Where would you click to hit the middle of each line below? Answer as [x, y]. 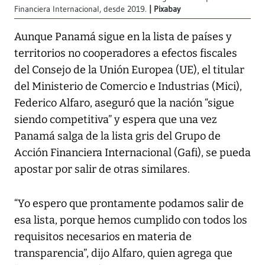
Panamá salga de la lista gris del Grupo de [117, 136]
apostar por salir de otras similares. [102, 169]
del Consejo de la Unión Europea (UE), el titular [129, 70]
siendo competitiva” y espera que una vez [116, 119]
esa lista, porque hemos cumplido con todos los [131, 220]
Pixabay [167, 9]
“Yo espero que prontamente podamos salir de [129, 203]
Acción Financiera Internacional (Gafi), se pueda [132, 152]
